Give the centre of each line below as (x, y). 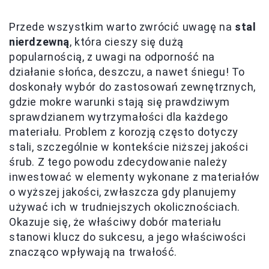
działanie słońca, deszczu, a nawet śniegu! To (127, 71)
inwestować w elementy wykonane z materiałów (134, 177)
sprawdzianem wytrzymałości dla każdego (119, 116)
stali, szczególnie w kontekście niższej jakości (129, 147)
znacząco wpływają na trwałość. (93, 252)
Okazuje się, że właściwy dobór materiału (116, 222)
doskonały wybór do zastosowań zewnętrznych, (132, 86)
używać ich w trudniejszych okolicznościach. (125, 207)
